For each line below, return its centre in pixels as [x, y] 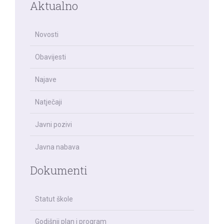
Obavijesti [50, 57]
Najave [46, 80]
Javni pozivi [53, 125]
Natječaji [48, 102]
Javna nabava [57, 147]
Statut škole [54, 199]
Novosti [47, 35]
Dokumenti [59, 170]
